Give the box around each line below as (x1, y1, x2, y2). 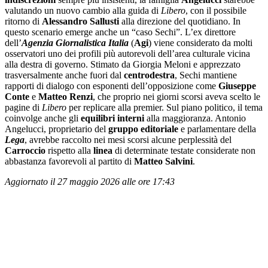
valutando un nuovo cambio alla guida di (5, 5, 161, 16)
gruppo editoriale (108, 123, 178, 134)
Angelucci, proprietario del (5, 123, 108, 134)
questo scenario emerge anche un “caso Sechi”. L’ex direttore (5, 26, 236, 37)
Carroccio (5, 145, 45, 156)
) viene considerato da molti (148, 37, 252, 48)
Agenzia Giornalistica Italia (22, 37, 129, 48)
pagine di (5, 102, 42, 112)
